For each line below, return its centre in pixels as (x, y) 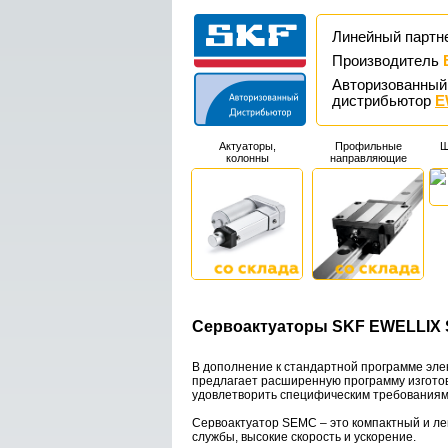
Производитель (387, 61)
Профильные (368, 146)
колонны (247, 158)
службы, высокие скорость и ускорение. (304, 437)
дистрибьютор (383, 101)
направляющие (368, 158)
